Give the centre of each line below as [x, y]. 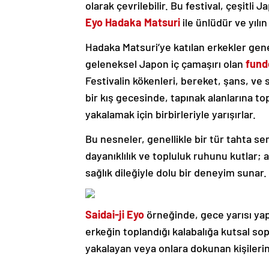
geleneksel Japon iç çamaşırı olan [165, 64]
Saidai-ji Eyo [115, 215]
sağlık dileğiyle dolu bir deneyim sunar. [176, 173]
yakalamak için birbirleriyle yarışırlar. [171, 114]
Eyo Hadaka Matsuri [133, 23]
